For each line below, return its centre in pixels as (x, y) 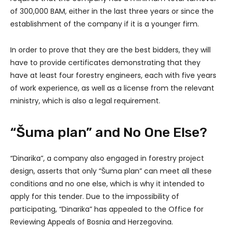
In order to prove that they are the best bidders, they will (110, 50)
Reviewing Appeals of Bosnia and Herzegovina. (92, 222)
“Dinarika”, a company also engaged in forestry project (107, 158)
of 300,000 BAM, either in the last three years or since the (112, 11)
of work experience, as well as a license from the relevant (112, 88)
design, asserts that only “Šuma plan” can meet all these (111, 171)
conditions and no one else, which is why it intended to (107, 183)
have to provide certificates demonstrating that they (105, 62)
